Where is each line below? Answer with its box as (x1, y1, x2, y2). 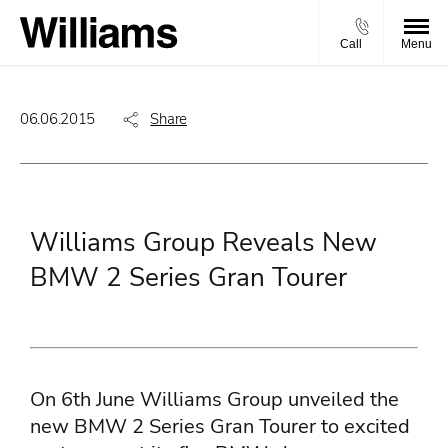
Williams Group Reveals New (30, 225, 377, 260)
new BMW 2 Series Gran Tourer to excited (30, 413, 410, 441)
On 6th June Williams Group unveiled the (30, 386, 399, 414)
